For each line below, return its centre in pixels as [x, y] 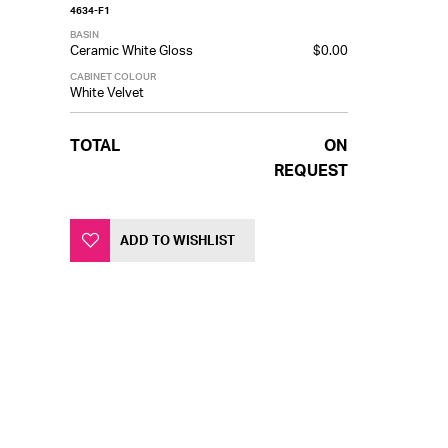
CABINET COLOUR [113, 76]
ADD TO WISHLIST [177, 239]
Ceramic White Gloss [131, 50]
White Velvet [107, 92]
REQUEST [311, 170]
